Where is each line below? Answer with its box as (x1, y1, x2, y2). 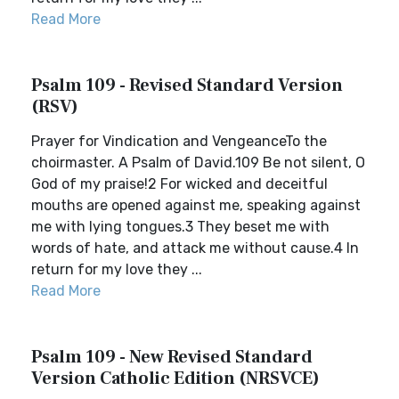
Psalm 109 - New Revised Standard (31, 346, 313, 369)
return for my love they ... (31, 261, 202, 278)
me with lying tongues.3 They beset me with (31, 218, 330, 235)
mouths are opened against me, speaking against (31, 197, 361, 214)
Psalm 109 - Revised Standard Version (31, 74, 343, 97)
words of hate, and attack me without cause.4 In (31, 240, 359, 256)
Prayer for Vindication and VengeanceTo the (31, 133, 327, 150)
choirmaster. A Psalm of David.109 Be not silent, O (31, 154, 365, 171)
